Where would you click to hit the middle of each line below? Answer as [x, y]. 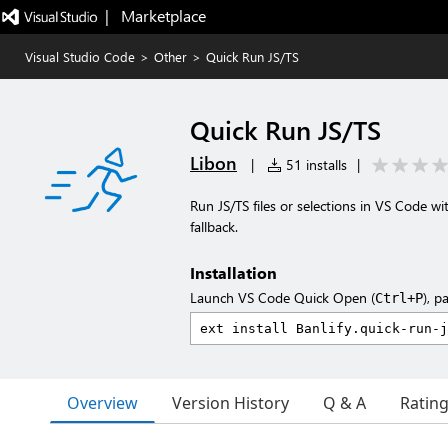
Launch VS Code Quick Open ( [282, 297]
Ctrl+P [399, 298]
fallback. [214, 226]
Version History [230, 403]
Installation [233, 272]
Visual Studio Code [80, 56]
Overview [102, 402]
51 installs [314, 164]
